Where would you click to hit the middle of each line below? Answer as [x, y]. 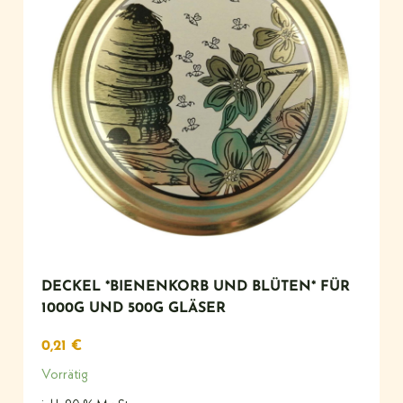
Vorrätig [65, 376]
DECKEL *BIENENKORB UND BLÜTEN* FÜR [196, 287]
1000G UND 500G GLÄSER [134, 309]
